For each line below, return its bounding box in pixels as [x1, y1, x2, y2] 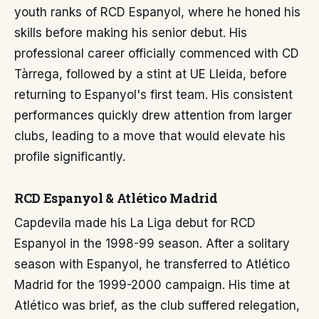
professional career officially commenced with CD [14, 46, 299, 61]
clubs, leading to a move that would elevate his [14, 129, 286, 144]
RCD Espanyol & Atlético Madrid [14, 189, 218, 207]
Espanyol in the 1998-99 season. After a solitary [14, 236, 290, 251]
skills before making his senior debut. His [14, 26, 247, 41]
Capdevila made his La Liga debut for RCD [14, 216, 256, 231]
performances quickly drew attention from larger [14, 108, 292, 123]
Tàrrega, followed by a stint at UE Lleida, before [14, 67, 287, 82]
